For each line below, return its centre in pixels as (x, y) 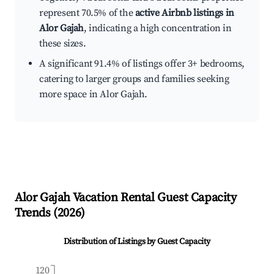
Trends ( (36, 213)
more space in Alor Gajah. (94, 94)
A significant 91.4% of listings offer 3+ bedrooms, (142, 64)
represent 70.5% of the (87, 13)
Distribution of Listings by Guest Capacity (137, 242)
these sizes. (63, 44)
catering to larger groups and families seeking (134, 79)
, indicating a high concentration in (158, 28)
